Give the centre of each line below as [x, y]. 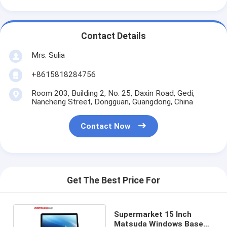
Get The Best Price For [113, 181]
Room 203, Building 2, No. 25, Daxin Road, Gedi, [113, 93]
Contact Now [106, 126]
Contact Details [113, 36]
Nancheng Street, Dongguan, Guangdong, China [112, 102]
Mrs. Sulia [48, 55]
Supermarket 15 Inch [153, 214]
